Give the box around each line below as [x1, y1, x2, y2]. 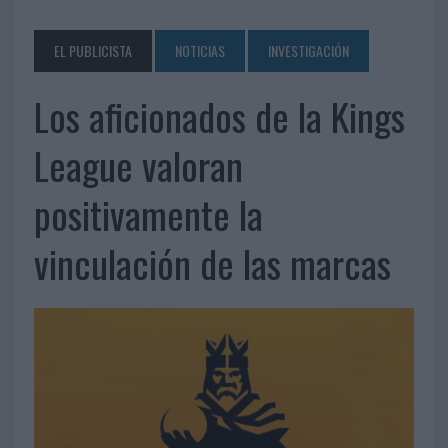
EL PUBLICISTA [53, 40, 132, 62]
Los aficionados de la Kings [33, 88, 405, 145]
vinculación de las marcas [33, 235, 391, 292]
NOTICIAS [174, 40, 225, 62]
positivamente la [33, 186, 263, 243]
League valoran [33, 137, 243, 194]
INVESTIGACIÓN [267, 40, 349, 62]
